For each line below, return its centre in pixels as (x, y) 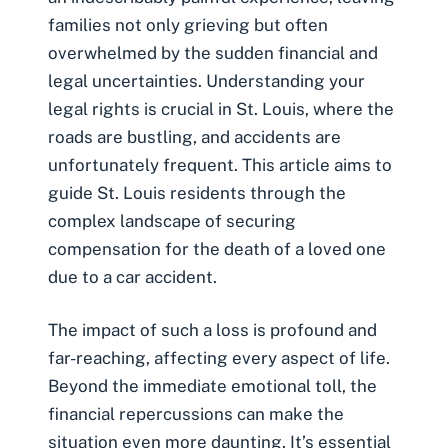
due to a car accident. (132, 276)
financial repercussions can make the (196, 414)
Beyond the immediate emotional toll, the (212, 386)
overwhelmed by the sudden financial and (213, 52)
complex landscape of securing (172, 220)
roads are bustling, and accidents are (194, 136)
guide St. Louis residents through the (197, 192)
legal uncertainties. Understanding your (206, 80)
